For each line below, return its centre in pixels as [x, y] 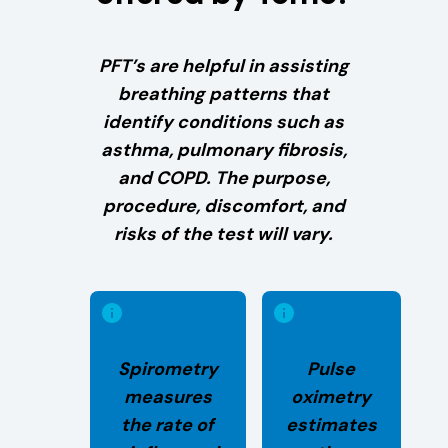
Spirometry [167, 368]
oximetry [331, 396]
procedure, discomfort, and [223, 206]
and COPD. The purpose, [223, 178]
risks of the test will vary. [224, 234]
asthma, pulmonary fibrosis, [223, 150]
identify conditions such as [224, 122]
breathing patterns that [224, 94]
